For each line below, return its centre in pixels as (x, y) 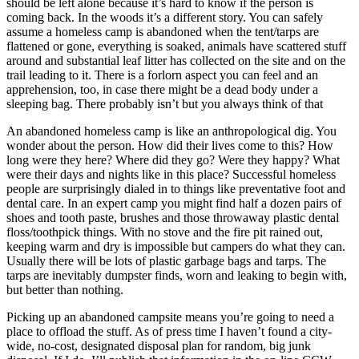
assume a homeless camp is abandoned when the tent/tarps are (163, 31)
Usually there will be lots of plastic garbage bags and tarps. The (166, 260)
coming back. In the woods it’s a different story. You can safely (165, 17)
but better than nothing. (65, 289)
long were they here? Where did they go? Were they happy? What (173, 159)
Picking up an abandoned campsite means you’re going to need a (170, 317)
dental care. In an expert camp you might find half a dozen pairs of (174, 203)
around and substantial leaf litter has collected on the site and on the (176, 60)
